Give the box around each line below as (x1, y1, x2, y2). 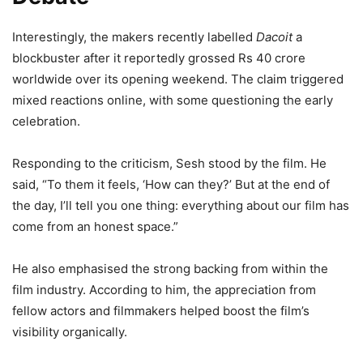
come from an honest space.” (12, 218, 178, 234)
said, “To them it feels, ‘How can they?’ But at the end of (12, 176, 330, 192)
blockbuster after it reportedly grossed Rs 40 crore (12, 49, 305, 66)
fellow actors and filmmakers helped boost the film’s (12, 302, 310, 318)
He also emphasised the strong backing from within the (12, 260, 328, 276)
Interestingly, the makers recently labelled (12, 28, 256, 45)
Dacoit (256, 28, 293, 45)
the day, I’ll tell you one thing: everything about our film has (12, 197, 349, 213)
